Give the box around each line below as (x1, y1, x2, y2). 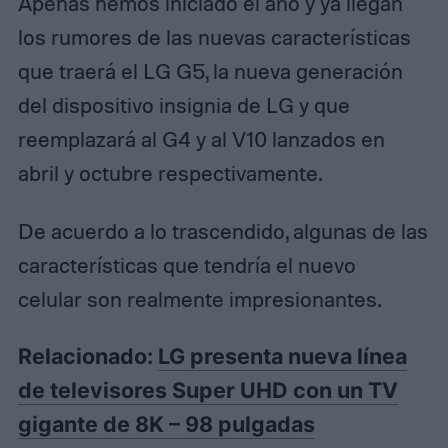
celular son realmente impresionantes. (17, 285, 381, 312)
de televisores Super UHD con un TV (17, 377, 398, 404)
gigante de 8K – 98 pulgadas (17, 411, 315, 438)
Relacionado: (17, 343, 158, 370)
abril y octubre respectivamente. (17, 159, 322, 186)
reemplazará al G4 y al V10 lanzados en (17, 125, 385, 152)
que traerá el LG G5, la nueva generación (17, 57, 403, 84)
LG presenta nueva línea (157, 343, 407, 370)
